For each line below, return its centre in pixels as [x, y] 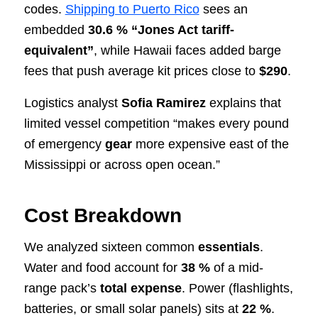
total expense [141, 288]
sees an [223, 10]
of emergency [64, 144]
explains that [243, 103]
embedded [56, 30]
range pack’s [62, 288]
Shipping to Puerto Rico [132, 10]
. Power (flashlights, [237, 288]
